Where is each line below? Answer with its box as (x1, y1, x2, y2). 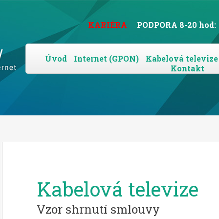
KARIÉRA (88, 20, 127, 30)
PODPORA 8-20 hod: (137, 20, 216, 30)
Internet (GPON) (74, 53, 139, 64)
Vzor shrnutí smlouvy (37, 201, 160, 217)
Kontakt (170, 63, 204, 73)
